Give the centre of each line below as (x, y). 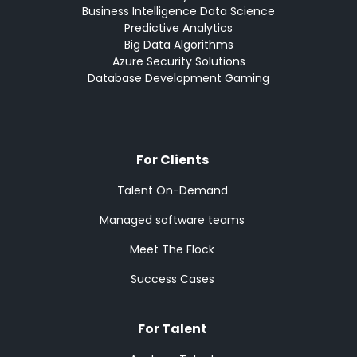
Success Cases (172, 279)
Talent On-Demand (172, 190)
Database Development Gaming (178, 78)
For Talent (172, 328)
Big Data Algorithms (178, 44)
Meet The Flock (172, 249)
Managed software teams (172, 220)
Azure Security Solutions (178, 61)
